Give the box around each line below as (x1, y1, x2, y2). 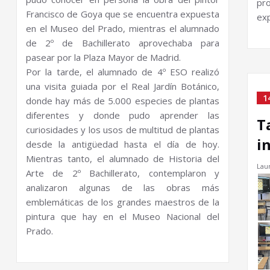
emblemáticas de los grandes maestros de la (26, 196, 220, 209)
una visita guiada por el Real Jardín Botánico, (26, 80, 220, 93)
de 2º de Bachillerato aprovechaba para (26, 37, 220, 49)
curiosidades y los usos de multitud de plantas (26, 124, 220, 136)
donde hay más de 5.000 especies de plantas (26, 95, 220, 107)
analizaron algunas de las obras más (26, 181, 220, 194)
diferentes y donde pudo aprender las (26, 109, 220, 122)
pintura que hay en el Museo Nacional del (26, 210, 220, 223)
